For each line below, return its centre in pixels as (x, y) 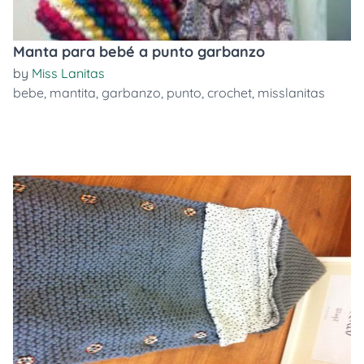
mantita (73, 93)
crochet (230, 93)
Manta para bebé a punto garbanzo (139, 52)
